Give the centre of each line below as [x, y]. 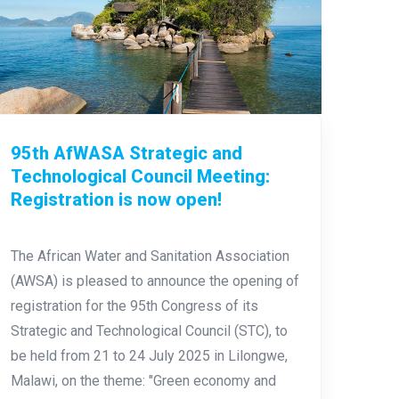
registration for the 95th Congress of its [134, 305]
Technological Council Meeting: [140, 176]
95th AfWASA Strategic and [126, 153]
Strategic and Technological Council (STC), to [149, 330]
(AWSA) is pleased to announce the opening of [155, 281]
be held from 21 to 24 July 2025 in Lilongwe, [149, 355]
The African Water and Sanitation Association [150, 256]
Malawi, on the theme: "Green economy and [143, 380]
